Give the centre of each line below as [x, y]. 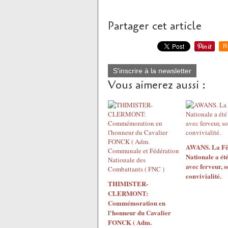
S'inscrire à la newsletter [152, 71]
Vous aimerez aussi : [157, 85]
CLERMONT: [128, 193]
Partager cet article [155, 26]
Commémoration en [137, 203]
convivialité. [203, 176]
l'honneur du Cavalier [139, 212]
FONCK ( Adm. [130, 222]
